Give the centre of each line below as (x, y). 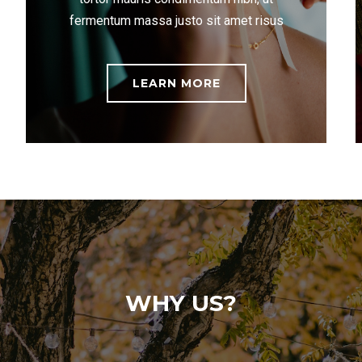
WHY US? (181, 303)
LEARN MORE (176, 83)
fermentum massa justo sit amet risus (176, 21)
